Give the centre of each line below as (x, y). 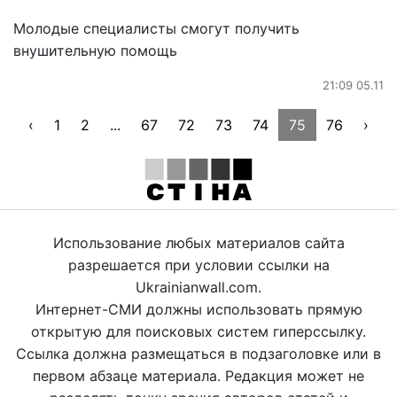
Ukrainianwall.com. (198, 287)
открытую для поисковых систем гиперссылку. (198, 331)
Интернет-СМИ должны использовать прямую (198, 309)
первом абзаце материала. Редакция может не (198, 375)
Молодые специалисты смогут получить (156, 28)
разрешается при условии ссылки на (198, 265)
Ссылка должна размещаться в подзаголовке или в (198, 353)
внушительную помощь (95, 50)
